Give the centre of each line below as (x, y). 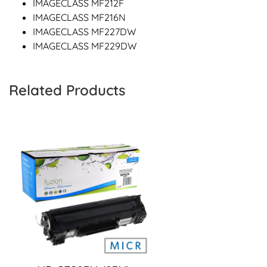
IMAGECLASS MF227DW (84, 32)
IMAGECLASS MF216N (79, 18)
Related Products (67, 90)
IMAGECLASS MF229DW (85, 46)
